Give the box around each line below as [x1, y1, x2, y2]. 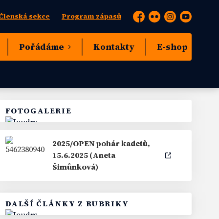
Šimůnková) [52, 162, 98, 172]
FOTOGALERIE [5, 106, 72, 116]
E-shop [157, 41, 188, 53]
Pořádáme [19, 41, 64, 53]
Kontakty [93, 41, 134, 53]
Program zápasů [62, 12, 121, 21]
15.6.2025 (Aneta [52, 150, 115, 160]
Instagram [164, 16, 201, 25]
